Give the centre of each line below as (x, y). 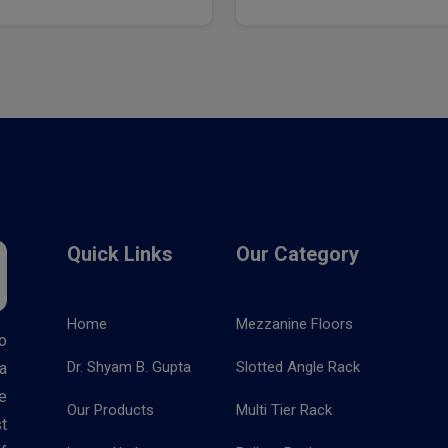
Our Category (297, 254)
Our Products (110, 410)
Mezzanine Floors (294, 324)
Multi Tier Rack (284, 410)
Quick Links (120, 254)
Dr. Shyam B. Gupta (129, 367)
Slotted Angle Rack (298, 367)
